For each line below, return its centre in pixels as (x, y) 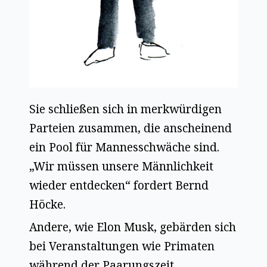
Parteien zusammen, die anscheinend (131, 128)
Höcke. (48, 204)
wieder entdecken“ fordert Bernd (119, 185)
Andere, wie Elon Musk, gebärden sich (133, 227)
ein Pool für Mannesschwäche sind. (125, 147)
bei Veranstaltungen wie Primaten (122, 246)
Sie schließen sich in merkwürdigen (126, 109)
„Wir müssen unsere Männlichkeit (122, 166)
